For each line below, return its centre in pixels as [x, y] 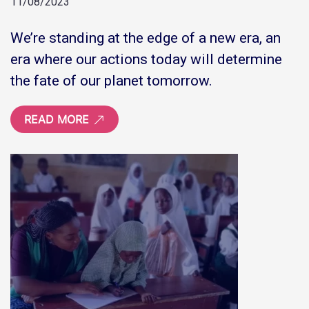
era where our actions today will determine [146, 59]
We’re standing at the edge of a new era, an [146, 38]
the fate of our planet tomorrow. [111, 80]
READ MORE [58, 119]
